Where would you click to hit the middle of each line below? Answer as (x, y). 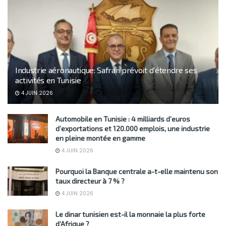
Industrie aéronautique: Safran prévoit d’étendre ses (106, 70)
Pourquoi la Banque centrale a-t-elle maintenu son (137, 172)
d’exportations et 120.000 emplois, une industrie (133, 129)
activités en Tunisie (48, 80)
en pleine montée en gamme (100, 138)
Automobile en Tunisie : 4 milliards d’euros (123, 119)
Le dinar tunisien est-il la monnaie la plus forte (130, 214)
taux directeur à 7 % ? (90, 181)
